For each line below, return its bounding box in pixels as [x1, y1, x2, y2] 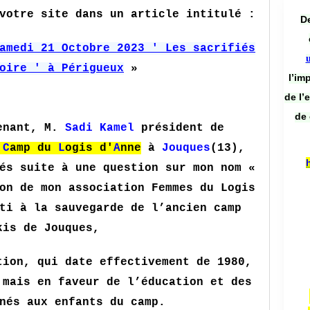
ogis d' [65, 142, 113, 154]
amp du [10, 142, 58, 154]
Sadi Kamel [65, 122, 141, 134]
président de [141, 122, 224, 134]
